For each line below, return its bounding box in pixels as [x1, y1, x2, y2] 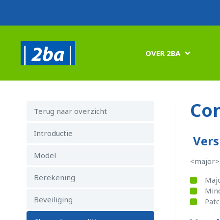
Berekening [34, 172, 75, 182]
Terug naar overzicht [34, 106, 107, 116]
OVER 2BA [145, 48, 181, 58]
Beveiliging [34, 194, 73, 204]
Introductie [34, 128, 73, 138]
